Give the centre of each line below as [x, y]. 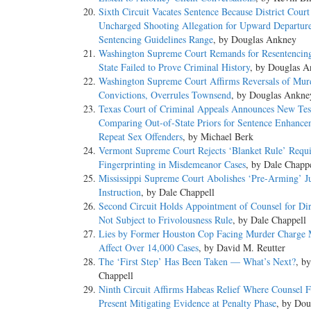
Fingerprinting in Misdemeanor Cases [172, 165]
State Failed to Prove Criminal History [174, 67]
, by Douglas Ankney [255, 40]
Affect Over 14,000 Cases [149, 248]
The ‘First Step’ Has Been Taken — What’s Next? [197, 262]
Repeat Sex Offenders [141, 137]
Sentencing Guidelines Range [156, 40]
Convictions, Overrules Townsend [165, 95]
